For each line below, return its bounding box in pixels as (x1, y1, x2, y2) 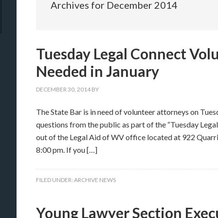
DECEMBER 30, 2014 (36, 86, 91, 93)
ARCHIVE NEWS (74, 176, 116, 183)
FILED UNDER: (36, 176, 74, 183)
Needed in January (36, 62, 159, 80)
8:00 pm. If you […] (36, 145, 97, 154)
